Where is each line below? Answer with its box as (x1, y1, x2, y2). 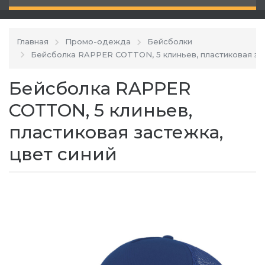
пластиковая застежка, (9, 121, 223, 144)
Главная (17, 37, 49, 47)
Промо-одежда (65, 37, 131, 47)
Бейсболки (147, 37, 192, 47)
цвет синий (9, 143, 117, 166)
